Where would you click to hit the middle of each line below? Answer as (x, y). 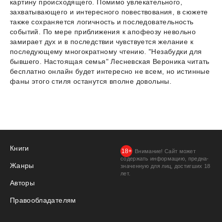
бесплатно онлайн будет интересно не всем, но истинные (110, 71)
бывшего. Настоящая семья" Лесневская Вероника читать (110, 61)
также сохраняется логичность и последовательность (102, 22)
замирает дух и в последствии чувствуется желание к (102, 41)
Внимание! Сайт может (166, 151)
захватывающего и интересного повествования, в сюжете (109, 12)
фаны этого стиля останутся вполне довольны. (91, 81)
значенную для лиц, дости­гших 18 (166, 166)
